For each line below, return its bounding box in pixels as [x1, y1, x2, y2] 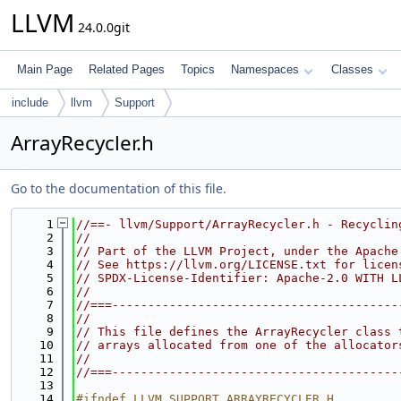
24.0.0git [74, 19, 130, 36]
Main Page [17, 63, 73, 76]
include [12, 96, 48, 109]
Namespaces [231, 63, 299, 76]
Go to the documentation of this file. [11, 180, 226, 197]
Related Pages [89, 63, 165, 76]
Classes [331, 63, 373, 76]
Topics [181, 63, 215, 76]
